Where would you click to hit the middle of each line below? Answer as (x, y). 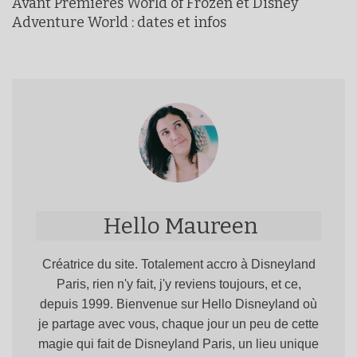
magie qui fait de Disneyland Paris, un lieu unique (178, 343)
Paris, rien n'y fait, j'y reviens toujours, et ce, (178, 283)
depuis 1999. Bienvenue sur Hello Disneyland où (178, 303)
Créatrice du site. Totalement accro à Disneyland (178, 263)
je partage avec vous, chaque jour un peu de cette (178, 323)
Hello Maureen (180, 226)
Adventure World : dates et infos (119, 22)
